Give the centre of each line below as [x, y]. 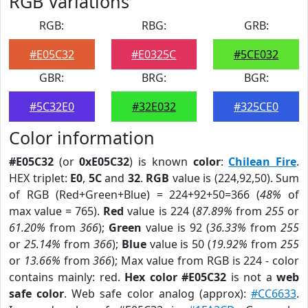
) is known [161, 162]
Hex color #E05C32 [176, 277]
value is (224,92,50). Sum [234, 178]
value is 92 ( [176, 228]
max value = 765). [56, 211]
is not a [252, 277]
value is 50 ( [179, 244]
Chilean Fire [263, 162]
